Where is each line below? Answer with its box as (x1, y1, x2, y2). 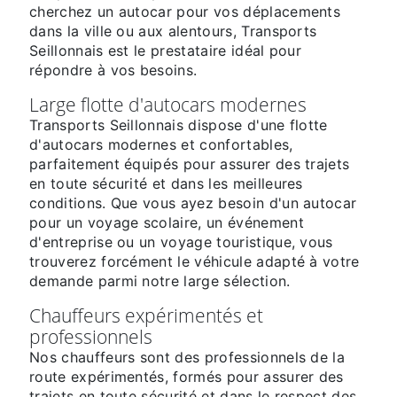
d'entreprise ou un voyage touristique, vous (29, 233, 333, 252)
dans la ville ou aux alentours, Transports (29, 22, 317, 41)
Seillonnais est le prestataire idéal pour (29, 42, 302, 60)
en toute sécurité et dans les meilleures (29, 175, 303, 193)
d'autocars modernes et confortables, (29, 136, 293, 154)
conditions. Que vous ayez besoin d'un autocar (29, 194, 357, 213)
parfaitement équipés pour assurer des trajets (29, 155, 350, 174)
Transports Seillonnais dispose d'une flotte (29, 116, 328, 135)
